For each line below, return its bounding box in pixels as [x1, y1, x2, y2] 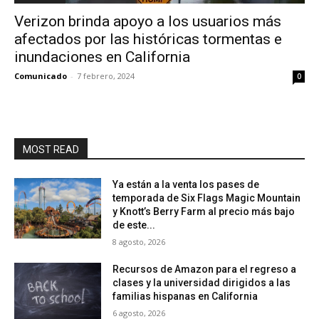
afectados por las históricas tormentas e [14, 30, 282, 48]
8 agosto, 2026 [113, 236, 166, 247]
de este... [113, 219, 156, 231]
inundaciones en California [14, 48, 190, 66]
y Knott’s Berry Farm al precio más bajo [113, 205, 296, 217]
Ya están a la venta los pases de [113, 178, 260, 190]
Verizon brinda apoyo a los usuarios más [14, 12, 281, 30]
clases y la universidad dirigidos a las [113, 276, 291, 288]
